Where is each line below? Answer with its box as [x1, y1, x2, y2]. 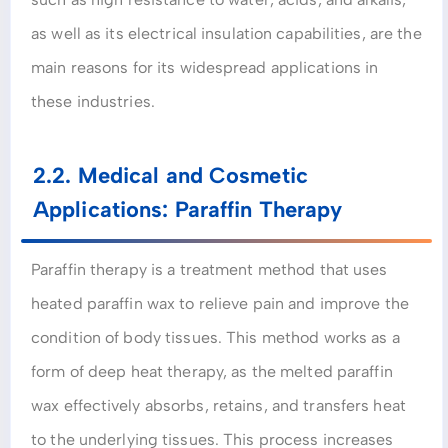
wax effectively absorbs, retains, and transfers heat [31, 396, 406, 416]
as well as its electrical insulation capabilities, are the [31, 24, 422, 43]
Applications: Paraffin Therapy [33, 196, 343, 224]
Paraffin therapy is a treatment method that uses [31, 260, 388, 280]
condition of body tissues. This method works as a [31, 328, 400, 348]
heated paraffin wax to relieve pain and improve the [31, 294, 409, 314]
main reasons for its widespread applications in [31, 58, 379, 77]
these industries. [31, 92, 155, 111]
